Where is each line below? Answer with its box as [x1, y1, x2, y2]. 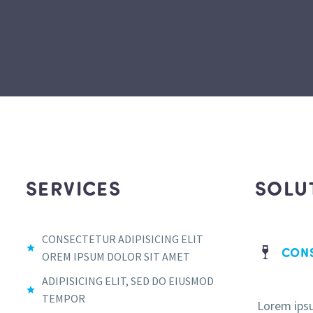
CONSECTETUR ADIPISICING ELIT [41, 232, 203, 247]
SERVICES [26, 175, 122, 201]
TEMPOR [41, 291, 85, 306]
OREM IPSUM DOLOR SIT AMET [41, 249, 190, 264]
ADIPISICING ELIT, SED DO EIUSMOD [41, 274, 214, 289]
